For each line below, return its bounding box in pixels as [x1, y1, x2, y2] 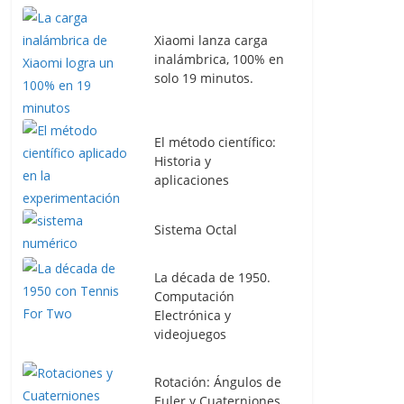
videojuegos [154, 326, 226, 343]
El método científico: [154, 133, 276, 151]
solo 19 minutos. [154, 69, 253, 87]
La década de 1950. [154, 269, 271, 286]
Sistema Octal [154, 221, 237, 238]
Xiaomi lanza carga [154, 32, 268, 49]
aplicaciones [154, 170, 229, 188]
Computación [154, 288, 234, 305]
